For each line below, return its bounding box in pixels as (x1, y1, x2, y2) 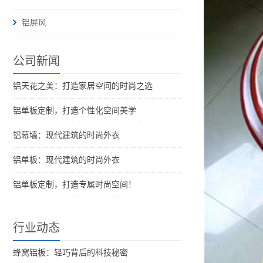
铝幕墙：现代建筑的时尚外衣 (13, 131, 120, 140)
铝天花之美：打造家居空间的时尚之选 (13, 82, 153, 91)
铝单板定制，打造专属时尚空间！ (13, 180, 136, 190)
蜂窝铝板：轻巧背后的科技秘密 (13, 248, 128, 258)
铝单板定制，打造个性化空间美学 (13, 106, 136, 116)
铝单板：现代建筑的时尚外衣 (13, 156, 120, 165)
